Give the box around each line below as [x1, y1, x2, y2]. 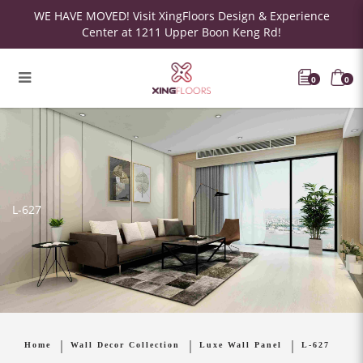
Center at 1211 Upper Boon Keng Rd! [82, 24, 281, 40]
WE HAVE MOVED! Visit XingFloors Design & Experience [33, 8, 330, 23]
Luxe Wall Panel [199, 340, 282, 349]
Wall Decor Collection [70, 340, 180, 349]
